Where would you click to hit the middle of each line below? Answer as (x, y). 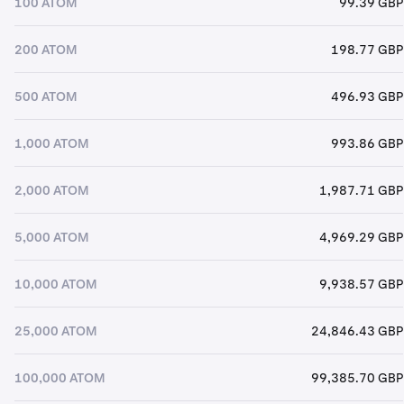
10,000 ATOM (56, 284)
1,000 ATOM (52, 143)
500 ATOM (46, 96)
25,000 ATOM (56, 331)
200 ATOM (46, 49)
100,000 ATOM (60, 377)
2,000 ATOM (52, 190)
